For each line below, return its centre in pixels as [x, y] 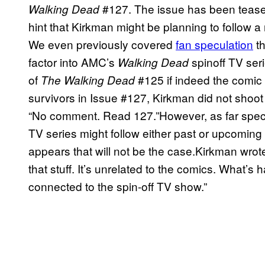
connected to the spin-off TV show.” [118, 186]
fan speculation [214, 44]
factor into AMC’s [73, 62]
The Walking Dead [88, 80]
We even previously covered [102, 44]
